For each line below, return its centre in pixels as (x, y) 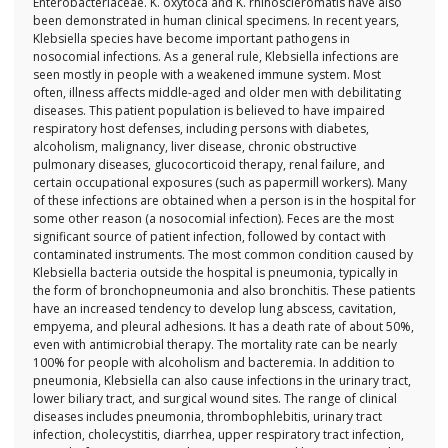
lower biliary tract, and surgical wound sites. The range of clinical (214, 399)
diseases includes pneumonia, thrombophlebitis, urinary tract (207, 417)
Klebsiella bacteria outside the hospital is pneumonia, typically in (215, 273)
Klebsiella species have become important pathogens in (191, 39)
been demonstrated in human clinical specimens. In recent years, (215, 21)
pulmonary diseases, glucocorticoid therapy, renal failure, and (208, 165)
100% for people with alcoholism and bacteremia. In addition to (213, 363)
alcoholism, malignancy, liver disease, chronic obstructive (194, 147)
